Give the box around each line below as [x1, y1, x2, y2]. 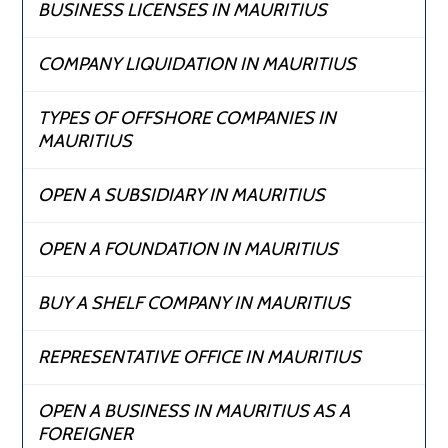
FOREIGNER [38, 423, 134, 446]
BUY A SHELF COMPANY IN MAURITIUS [38, 292, 351, 315]
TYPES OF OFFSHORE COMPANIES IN [38, 107, 337, 130]
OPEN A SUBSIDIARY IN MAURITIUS [38, 184, 326, 207]
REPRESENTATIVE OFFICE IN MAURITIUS [38, 346, 362, 369]
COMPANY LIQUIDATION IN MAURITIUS [38, 53, 357, 76]
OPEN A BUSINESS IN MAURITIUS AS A [38, 400, 351, 423]
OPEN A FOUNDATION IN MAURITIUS [38, 238, 339, 261]
